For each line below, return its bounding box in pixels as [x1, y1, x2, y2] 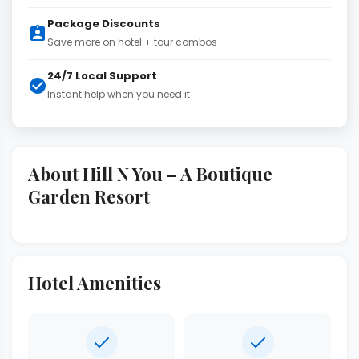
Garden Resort [28, 184, 150, 208]
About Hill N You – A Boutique [28, 162, 272, 186]
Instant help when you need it [47, 87, 190, 101]
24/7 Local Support [47, 68, 157, 83]
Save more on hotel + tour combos [47, 35, 217, 49]
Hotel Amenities [28, 271, 161, 295]
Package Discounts [47, 16, 160, 31]
